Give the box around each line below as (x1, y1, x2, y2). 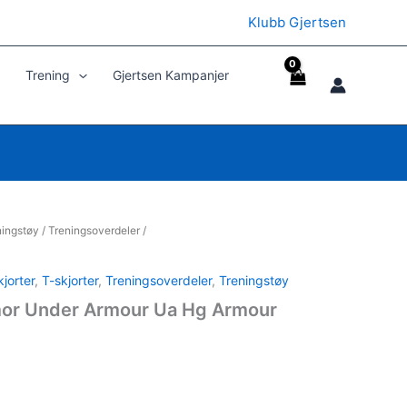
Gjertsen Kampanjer (112, 67, 229, 83)
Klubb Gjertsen (247, 14, 346, 31)
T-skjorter (41, 273, 98, 288)
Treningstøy (218, 273, 289, 288)
